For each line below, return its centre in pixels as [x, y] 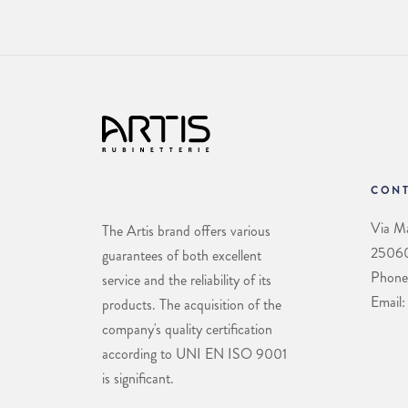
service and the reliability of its [186, 280]
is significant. [138, 379]
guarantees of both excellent [181, 256]
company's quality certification [187, 330]
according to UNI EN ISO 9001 [194, 354]
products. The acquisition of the [191, 305]
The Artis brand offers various [186, 231]
